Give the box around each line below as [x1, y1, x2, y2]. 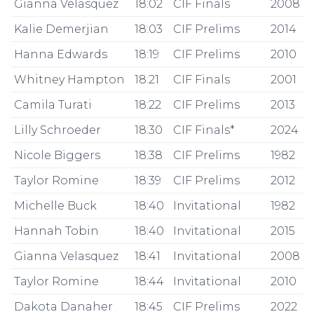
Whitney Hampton [14, 73, 125, 86]
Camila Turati [14, 98, 92, 111]
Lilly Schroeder [14, 123, 101, 137]
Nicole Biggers [14, 149, 100, 162]
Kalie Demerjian [14, 22, 109, 36]
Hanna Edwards [14, 48, 107, 61]
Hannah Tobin [14, 224, 99, 238]
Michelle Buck [14, 199, 97, 212]
